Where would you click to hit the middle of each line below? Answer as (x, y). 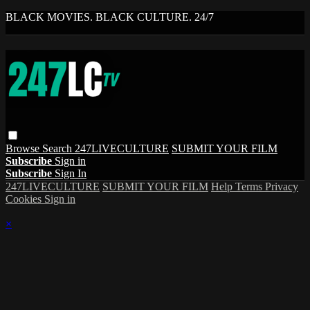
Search (58, 148)
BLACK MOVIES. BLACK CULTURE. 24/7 (110, 17)
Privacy (282, 186)
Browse (24, 148)
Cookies (25, 199)
